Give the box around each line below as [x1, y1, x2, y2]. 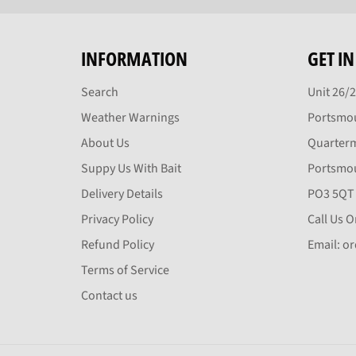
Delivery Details [81, 184, 163, 203]
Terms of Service [81, 261, 169, 279]
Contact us [81, 286, 137, 304]
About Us [81, 133, 130, 152]
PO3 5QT [308, 184, 354, 203]
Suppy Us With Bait [81, 159, 181, 177]
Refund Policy [81, 235, 154, 253]
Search [81, 83, 118, 101]
